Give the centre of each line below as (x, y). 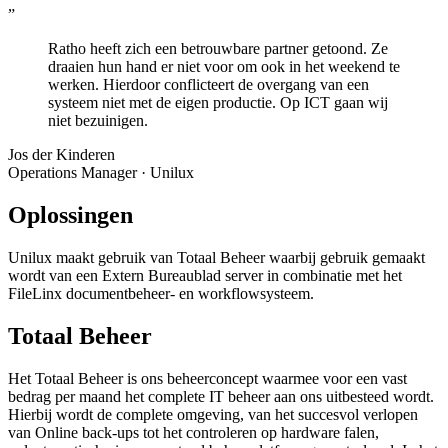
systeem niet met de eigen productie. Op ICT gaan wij (218, 102)
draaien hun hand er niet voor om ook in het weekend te (224, 66)
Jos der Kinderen (61, 154)
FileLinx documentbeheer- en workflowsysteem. (161, 293)
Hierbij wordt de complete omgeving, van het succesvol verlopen (213, 414)
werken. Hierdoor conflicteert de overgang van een (208, 84)
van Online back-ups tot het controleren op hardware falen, (193, 432)
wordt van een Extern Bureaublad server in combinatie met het (205, 275)
